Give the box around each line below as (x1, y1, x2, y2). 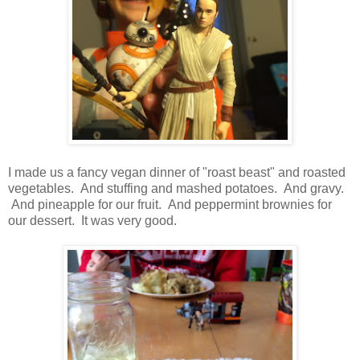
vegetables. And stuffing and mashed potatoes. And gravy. (8, 182, 344, 196)
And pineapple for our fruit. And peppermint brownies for (8, 198, 332, 212)
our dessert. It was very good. (8, 214, 177, 228)
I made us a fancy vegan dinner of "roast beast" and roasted (8, 166, 346, 180)
